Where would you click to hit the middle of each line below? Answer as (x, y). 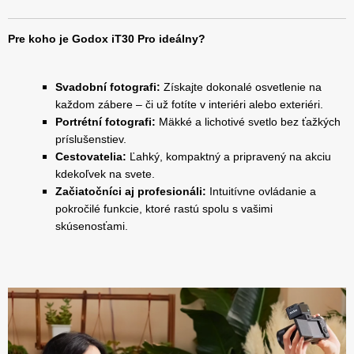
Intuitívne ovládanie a (261, 191)
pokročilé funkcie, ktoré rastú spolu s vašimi (164, 208)
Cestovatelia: (91, 156)
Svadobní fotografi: (108, 87)
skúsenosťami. (92, 226)
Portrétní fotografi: (105, 121)
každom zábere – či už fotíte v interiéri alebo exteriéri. (189, 104)
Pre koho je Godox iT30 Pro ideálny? (107, 38)
